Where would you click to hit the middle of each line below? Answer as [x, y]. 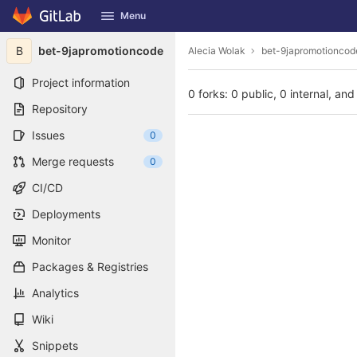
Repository [60, 109]
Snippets [55, 345]
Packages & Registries [90, 267]
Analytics [55, 293]
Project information [81, 82]
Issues [48, 135]
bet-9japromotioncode [101, 51]
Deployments [66, 214]
